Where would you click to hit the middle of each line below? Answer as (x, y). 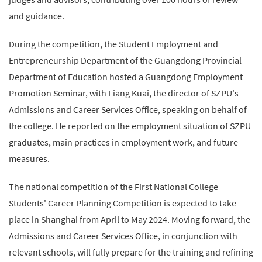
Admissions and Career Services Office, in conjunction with (123, 236)
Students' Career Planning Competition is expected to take (123, 203)
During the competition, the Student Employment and (113, 44)
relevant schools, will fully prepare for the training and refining (131, 252)
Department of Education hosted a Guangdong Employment (126, 77)
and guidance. (37, 16)
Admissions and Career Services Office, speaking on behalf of (128, 109)
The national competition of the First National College (113, 187)
